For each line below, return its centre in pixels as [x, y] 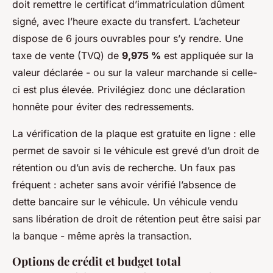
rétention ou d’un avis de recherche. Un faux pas [124, 167]
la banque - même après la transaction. [102, 236]
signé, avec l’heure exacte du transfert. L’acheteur [126, 21]
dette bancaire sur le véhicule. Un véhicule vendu [125, 201]
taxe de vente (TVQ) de [67, 55]
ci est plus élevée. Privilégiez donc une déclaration [129, 89]
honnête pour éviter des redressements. [103, 106]
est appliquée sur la [207, 55]
